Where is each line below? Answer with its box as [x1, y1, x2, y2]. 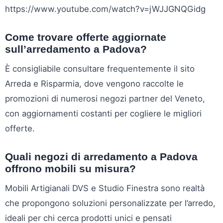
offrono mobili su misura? [5, 163, 136, 175]
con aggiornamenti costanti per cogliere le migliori [5, 109, 202, 119]
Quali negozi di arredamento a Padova [5, 151, 198, 163]
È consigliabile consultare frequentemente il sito [5, 64, 195, 74]
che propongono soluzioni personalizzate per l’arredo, [5, 198, 216, 209]
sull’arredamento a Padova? [5, 43, 147, 55]
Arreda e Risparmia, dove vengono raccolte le [5, 79, 184, 89]
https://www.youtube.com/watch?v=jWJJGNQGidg [5, 4, 206, 14]
